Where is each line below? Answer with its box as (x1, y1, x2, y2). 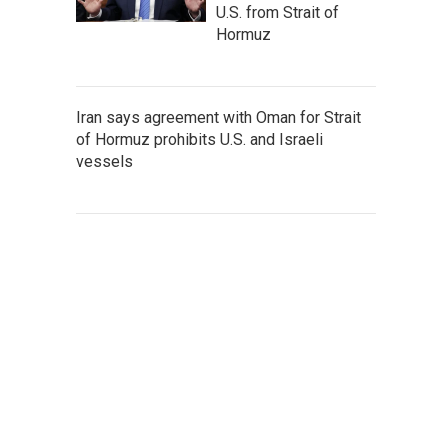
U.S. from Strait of (216, 3, 339, 22)
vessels (76, 152, 133, 171)
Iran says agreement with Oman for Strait (76, 108, 361, 127)
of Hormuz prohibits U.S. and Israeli (76, 130, 323, 149)
